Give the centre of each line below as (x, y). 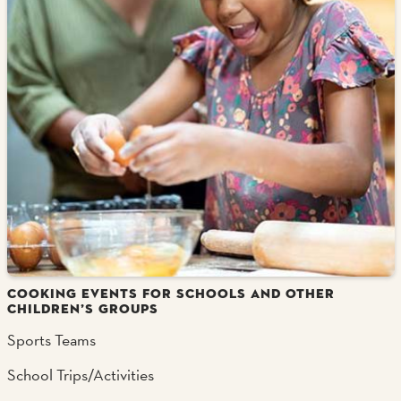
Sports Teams (51, 340)
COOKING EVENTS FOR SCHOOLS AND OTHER (171, 293)
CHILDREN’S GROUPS (82, 308)
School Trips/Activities (80, 375)
